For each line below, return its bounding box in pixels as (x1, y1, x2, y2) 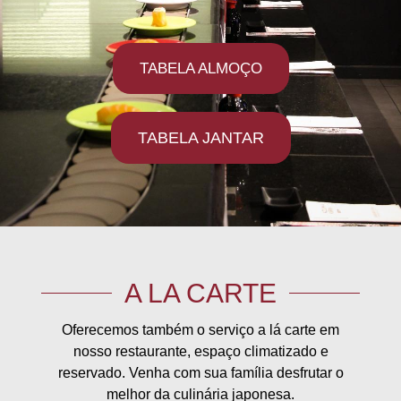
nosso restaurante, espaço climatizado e (73, 343, 328, 359)
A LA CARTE (124, 277, 277, 308)
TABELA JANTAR (137, 128, 264, 147)
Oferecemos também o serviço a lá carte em (62, 321, 339, 337)
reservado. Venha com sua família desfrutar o (57, 364, 344, 380)
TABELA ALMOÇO (139, 59, 262, 77)
